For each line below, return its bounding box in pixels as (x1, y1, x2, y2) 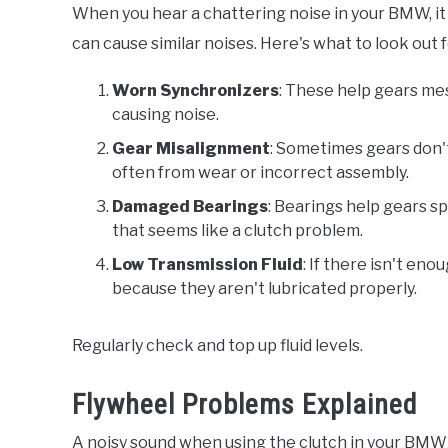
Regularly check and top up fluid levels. (72, 335, 363, 355)
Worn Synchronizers (112, 80, 279, 100)
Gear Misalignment (112, 138, 270, 158)
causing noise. (112, 104, 219, 124)
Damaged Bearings (112, 196, 268, 216)
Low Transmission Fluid (112, 254, 303, 274)
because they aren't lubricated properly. (112, 278, 417, 298)
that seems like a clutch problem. (112, 220, 363, 240)
